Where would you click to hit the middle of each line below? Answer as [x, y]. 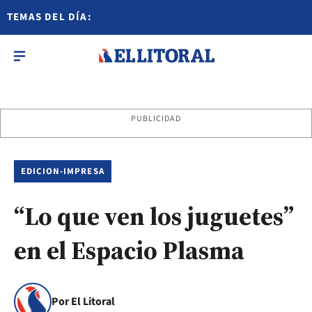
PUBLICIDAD [156, 119]
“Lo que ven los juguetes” [154, 216]
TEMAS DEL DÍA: [49, 17]
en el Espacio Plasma [129, 250]
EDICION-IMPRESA [63, 171]
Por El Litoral [83, 302]
